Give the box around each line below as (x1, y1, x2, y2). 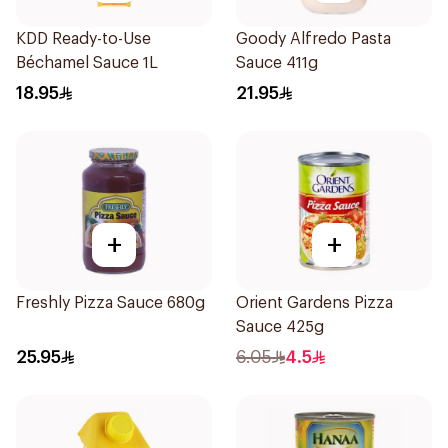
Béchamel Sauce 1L (16, 55, 158, 71)
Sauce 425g (236, 319, 324, 335)
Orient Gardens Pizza (236, 295, 393, 311)
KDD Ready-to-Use (16, 31, 151, 47)
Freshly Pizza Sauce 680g (16, 295, 205, 311)
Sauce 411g (236, 55, 318, 71)
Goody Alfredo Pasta (236, 31, 391, 47)
